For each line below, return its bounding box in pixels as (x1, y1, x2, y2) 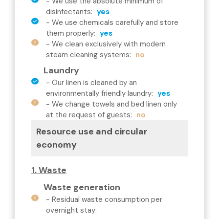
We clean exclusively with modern (52, 39, 166, 49)
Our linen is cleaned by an (52, 78, 137, 88)
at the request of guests (46, 110, 131, 120)
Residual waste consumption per (52, 195, 162, 204)
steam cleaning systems (46, 50, 130, 60)
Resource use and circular (36, 126, 147, 137)
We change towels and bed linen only (52, 99, 177, 109)
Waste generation (44, 181, 120, 193)
